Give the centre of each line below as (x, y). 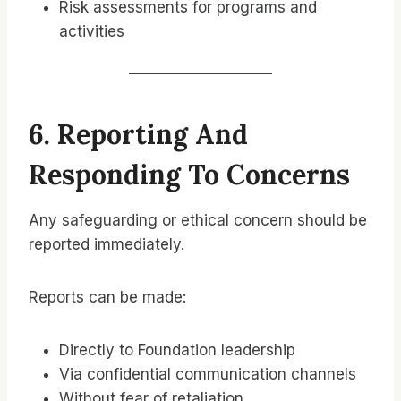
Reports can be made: (107, 297)
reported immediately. (107, 244)
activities (92, 31)
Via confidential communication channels (208, 374)
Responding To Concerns (189, 175)
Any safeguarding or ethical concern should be (198, 220)
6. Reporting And (138, 134)
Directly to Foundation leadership (177, 350)
